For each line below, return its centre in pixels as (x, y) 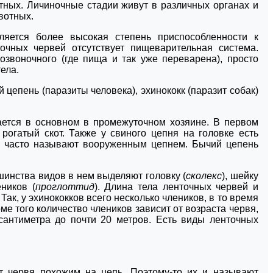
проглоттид (65, 186)
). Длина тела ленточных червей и (176, 186)
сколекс (204, 175)
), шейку (240, 175)
